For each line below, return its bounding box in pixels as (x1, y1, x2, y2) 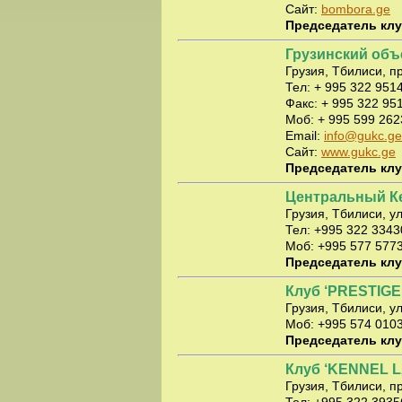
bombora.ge (321, 2, 390, 16)
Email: (285, 128, 324, 143)
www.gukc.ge (321, 144, 396, 159)
